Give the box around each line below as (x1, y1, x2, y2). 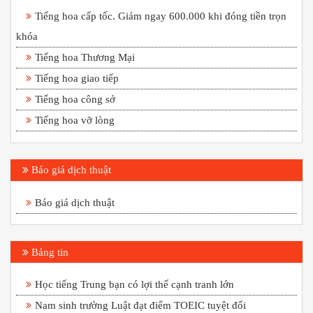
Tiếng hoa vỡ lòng (35, 114, 115, 126)
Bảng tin (28, 245, 68, 258)
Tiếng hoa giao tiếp (35, 72, 119, 85)
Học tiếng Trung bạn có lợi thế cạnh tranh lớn (35, 277, 234, 290)
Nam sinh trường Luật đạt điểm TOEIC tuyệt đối (35, 298, 246, 311)
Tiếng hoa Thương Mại (35, 51, 135, 64)
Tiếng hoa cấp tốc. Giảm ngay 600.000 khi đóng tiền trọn (35, 10, 286, 22)
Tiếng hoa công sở (35, 93, 115, 105)
